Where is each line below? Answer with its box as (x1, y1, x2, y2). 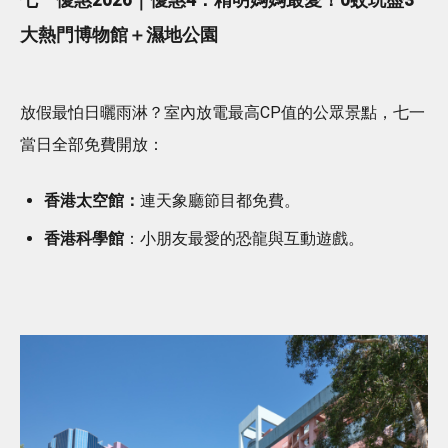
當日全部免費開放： (20, 134, 164, 154)
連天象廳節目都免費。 (140, 190, 300, 210)
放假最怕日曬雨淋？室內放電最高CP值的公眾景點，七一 (20, 102, 425, 122)
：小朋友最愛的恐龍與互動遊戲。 (124, 229, 364, 249)
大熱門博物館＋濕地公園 (20, 24, 218, 45)
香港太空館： (44, 190, 140, 210)
